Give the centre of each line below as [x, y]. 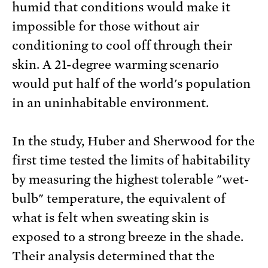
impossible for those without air [106, 27]
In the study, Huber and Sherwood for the [134, 141]
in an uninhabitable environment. [111, 103]
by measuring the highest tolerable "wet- [131, 180]
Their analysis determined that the [114, 256]
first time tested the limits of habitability [131, 161]
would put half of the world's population [132, 84]
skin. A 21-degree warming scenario [116, 65]
